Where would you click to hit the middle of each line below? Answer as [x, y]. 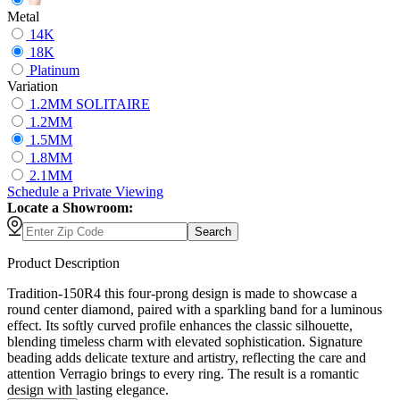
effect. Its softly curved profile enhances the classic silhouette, [180, 326]
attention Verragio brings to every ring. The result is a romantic [183, 374]
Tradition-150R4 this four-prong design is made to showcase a [182, 294]
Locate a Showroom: [70, 208]
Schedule [35, 192]
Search [213, 232]
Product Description [63, 263]
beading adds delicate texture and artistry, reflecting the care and [187, 358]
